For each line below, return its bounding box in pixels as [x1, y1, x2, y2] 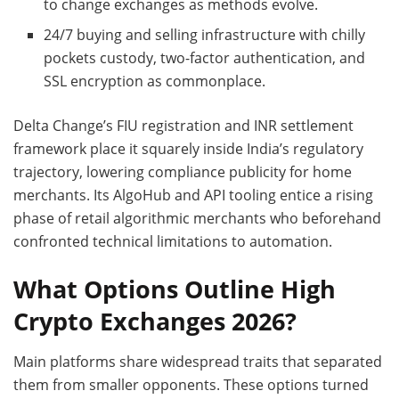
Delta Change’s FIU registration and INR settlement [13, 116, 354, 136]
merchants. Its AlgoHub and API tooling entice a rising [13, 185, 373, 206]
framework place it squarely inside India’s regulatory [13, 139, 363, 159]
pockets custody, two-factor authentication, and [44, 48, 366, 69]
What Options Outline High [13, 273, 336, 306]
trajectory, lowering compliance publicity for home [13, 162, 352, 183]
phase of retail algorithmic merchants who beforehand [13, 208, 381, 229]
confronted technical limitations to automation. [13, 232, 332, 252]
